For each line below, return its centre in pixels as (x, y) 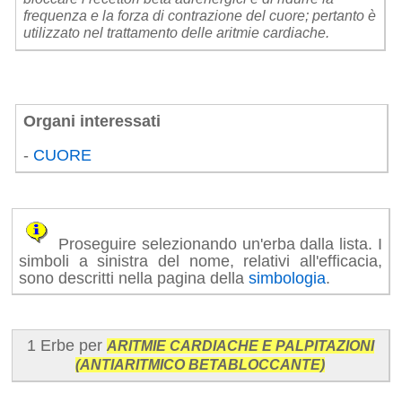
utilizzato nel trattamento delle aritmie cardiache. (177, 33)
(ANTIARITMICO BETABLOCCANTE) (201, 365)
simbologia (288, 278)
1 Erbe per (66, 346)
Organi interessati (92, 121)
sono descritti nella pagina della (134, 278)
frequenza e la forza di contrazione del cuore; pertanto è (200, 16)
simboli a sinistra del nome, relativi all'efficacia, (201, 261)
